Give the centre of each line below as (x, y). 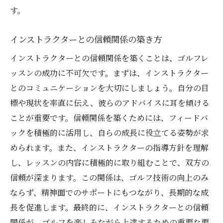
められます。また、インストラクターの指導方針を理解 (109, 148)
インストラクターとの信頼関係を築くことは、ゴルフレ (109, 58)
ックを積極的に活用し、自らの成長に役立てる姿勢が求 (110, 133)
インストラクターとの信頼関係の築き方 (86, 39)
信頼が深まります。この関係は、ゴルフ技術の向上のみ (109, 178)
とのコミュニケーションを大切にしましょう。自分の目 (110, 88)
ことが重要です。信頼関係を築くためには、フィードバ (109, 118)
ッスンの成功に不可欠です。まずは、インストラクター (109, 73)
